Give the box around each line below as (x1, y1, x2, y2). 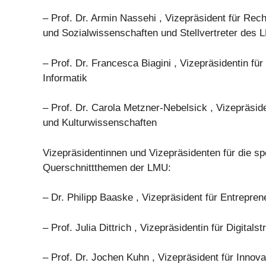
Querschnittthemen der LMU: (43, 161, 171, 173)
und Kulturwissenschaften (43, 117, 157, 129)
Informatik (43, 72, 87, 84)
